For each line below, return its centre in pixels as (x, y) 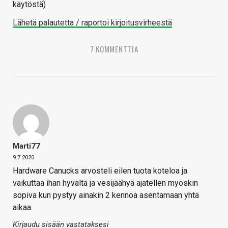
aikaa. (23, 207)
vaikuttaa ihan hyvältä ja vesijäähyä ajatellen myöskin (105, 183)
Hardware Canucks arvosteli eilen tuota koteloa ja (100, 170)
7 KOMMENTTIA (114, 49)
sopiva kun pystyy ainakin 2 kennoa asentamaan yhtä (106, 195)
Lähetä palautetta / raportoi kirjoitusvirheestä (92, 22)
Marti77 (26, 146)
